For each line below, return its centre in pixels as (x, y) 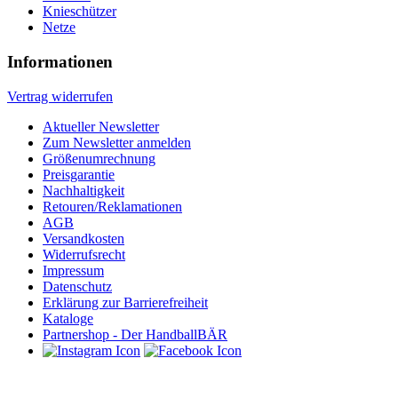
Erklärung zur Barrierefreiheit (125, 302)
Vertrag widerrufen (60, 96)
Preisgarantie (79, 174)
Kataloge (68, 318)
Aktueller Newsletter (101, 126)
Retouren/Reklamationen (112, 206)
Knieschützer (80, 12)
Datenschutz (77, 286)
